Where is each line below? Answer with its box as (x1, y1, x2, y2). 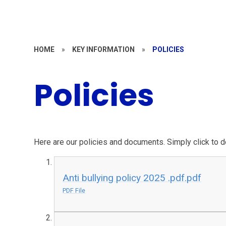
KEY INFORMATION (72, 45, 135, 53)
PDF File (63, 186, 86, 194)
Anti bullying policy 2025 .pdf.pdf (63, 172, 202, 184)
